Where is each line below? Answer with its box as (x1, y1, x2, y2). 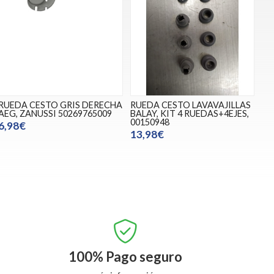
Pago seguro (106, 248, 183, 265)
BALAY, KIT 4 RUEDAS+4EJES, (130, 108, 249, 119)
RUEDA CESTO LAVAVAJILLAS (130, 99, 251, 110)
